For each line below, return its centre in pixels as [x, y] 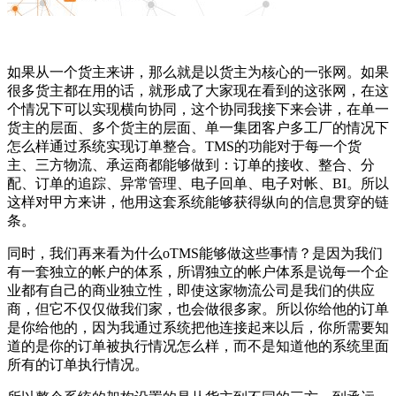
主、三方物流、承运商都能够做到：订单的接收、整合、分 [191, 164]
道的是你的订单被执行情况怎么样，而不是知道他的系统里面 [198, 346]
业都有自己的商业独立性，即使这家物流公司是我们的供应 [191, 290]
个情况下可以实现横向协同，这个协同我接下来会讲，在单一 [198, 109]
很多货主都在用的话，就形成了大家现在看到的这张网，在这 [198, 90]
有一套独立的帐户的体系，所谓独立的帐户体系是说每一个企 [198, 271]
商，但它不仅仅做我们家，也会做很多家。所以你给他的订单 [198, 308]
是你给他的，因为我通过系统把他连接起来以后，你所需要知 [198, 327]
